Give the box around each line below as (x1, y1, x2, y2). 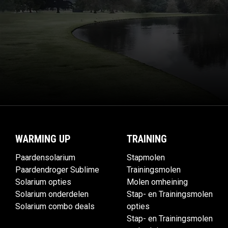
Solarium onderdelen (15, 189, 89, 199)
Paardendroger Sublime (15, 165, 99, 175)
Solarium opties (15, 177, 71, 187)
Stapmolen (127, 153, 165, 163)
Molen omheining (127, 177, 188, 187)
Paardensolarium (15, 153, 75, 163)
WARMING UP (15, 133, 71, 146)
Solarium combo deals (15, 202, 95, 212)
